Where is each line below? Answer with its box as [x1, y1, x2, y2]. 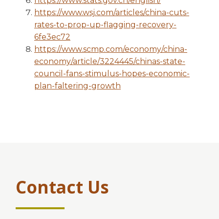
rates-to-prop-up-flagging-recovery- [34, 20, 176, 29]
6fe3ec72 [34, 32, 70, 42]
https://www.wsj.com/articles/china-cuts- [34, 7, 189, 17]
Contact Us [16, 175, 109, 198]
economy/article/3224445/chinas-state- [34, 56, 185, 66]
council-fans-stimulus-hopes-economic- [34, 68, 190, 78]
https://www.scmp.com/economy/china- [34, 44, 187, 54]
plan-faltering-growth [34, 81, 121, 90]
